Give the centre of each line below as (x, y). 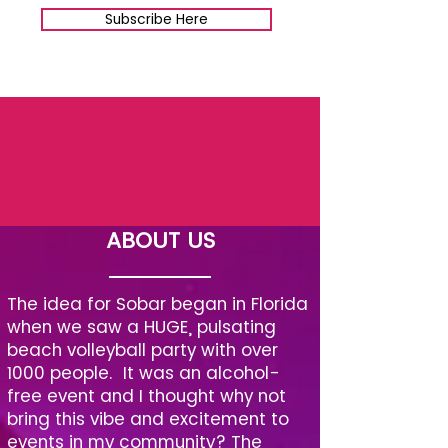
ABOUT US (160, 240)
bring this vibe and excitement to (148, 419)
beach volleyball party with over (142, 350)
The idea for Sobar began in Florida (157, 304)
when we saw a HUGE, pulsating (141, 327)
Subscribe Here (156, 19)
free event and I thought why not (146, 396)
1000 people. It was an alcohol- (143, 373)
